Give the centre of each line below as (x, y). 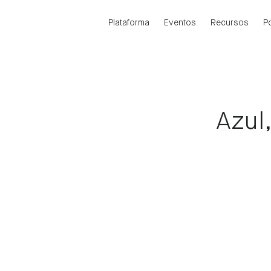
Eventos (180, 23)
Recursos (230, 23)
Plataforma (129, 23)
